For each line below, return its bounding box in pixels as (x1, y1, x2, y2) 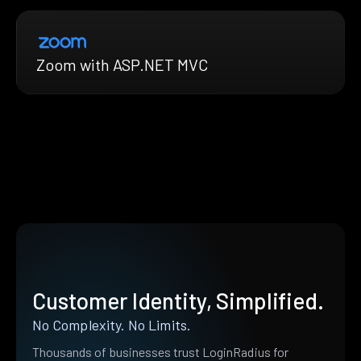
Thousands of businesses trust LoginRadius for (32, 343, 288, 359)
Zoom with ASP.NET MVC (36, 54, 208, 74)
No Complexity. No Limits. (32, 315, 191, 334)
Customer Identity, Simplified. (32, 286, 324, 314)
